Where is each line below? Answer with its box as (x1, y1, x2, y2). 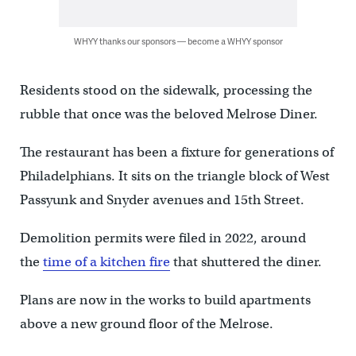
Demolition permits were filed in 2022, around (19, 230, 306, 247)
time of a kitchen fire (42, 253, 170, 271)
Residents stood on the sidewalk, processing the (19, 82, 312, 99)
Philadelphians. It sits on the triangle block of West (19, 168, 330, 185)
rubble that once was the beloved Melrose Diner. (19, 106, 318, 123)
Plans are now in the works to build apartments (19, 292, 311, 309)
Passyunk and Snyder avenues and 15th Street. (19, 192, 304, 209)
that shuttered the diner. (169, 253, 322, 271)
